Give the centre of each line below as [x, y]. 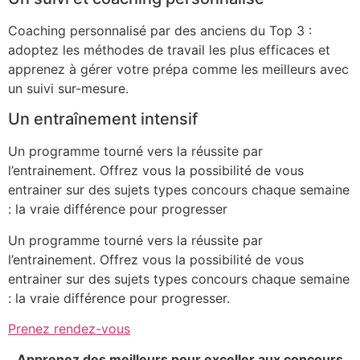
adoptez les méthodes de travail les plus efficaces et [169, 49]
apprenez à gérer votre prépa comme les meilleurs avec [178, 69]
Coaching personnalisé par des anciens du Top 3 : [160, 30]
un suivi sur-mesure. [68, 88]
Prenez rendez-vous [69, 328]
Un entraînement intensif [103, 119]
